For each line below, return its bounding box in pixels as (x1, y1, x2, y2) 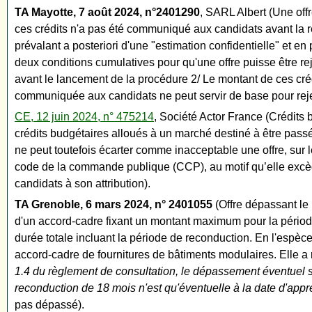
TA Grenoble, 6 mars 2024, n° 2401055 (15, 198, 212, 211)
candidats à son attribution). (15, 178, 150, 190)
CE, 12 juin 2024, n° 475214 (15, 111, 154, 123)
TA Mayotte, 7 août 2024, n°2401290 (15, 6, 200, 19)
